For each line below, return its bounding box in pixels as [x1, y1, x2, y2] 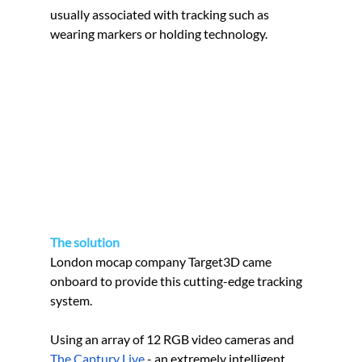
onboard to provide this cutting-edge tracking [50, 273, 305, 289]
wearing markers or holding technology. [50, 26, 268, 42]
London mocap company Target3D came [50, 254, 275, 270]
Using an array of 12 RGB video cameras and [50, 331, 297, 347]
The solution [50, 234, 120, 250]
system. [50, 293, 93, 309]
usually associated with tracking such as [50, 6, 272, 23]
